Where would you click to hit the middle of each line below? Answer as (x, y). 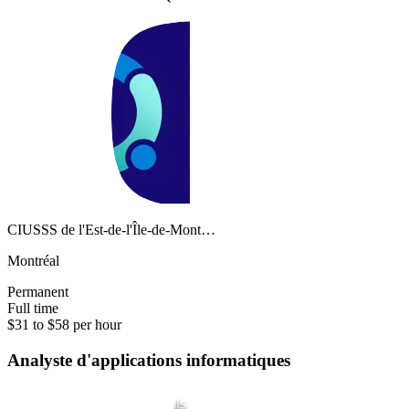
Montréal (33, 260)
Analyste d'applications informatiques (149, 360)
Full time (33, 308)
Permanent (38, 291)
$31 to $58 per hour (64, 324)
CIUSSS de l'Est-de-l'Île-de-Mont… (111, 229)
